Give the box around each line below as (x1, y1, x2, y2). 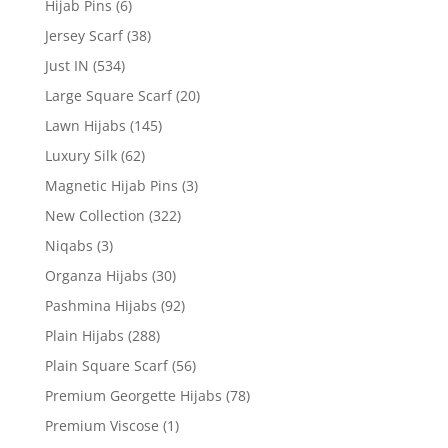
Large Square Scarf (44, 85, 172, 105)
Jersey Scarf (44, 25, 123, 45)
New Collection (44, 205, 145, 225)
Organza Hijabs (44, 265, 148, 285)
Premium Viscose (44, 415, 159, 435)
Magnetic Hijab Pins (44, 175, 178, 195)
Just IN (44, 55, 89, 75)
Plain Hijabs (44, 325, 124, 345)
